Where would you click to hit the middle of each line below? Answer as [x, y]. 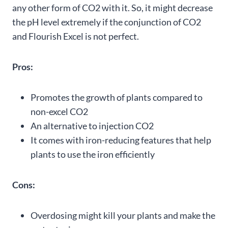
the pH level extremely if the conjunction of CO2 [107, 22]
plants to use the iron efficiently [93, 154]
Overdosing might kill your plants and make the [123, 216]
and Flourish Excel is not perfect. [76, 36]
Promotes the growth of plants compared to [117, 97]
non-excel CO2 [59, 112]
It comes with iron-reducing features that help [121, 140]
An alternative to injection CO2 [92, 126]
